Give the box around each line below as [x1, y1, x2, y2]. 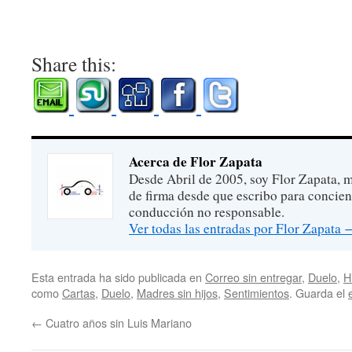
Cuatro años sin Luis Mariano [42, 314, 192, 331]
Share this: [31, 50, 116, 77]
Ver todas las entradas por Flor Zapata [129, 219, 344, 237]
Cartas [62, 284, 95, 301]
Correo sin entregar [205, 269, 302, 285]
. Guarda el [289, 284, 348, 301]
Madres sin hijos [137, 284, 218, 301]
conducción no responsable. [129, 203, 284, 221]
